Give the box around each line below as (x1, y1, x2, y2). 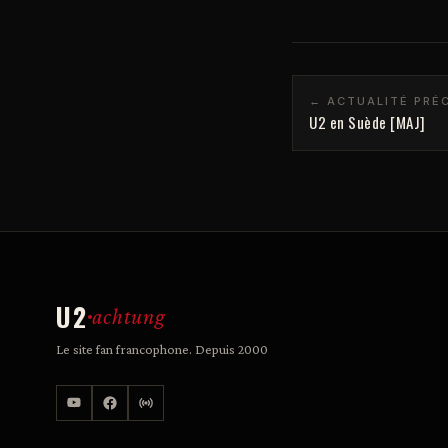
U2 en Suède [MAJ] (309, 111, 426, 133)
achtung (92, 304, 166, 329)
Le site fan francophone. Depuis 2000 (56, 341, 268, 357)
